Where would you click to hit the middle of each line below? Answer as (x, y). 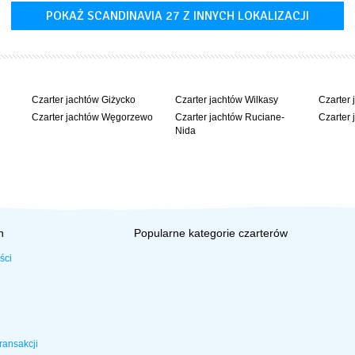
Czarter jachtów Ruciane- (229, 117)
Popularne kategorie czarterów (210, 233)
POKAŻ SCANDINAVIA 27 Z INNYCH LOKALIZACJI (177, 15)
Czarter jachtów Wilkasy (226, 99)
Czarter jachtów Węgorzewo (93, 117)
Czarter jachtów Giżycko (84, 99)
